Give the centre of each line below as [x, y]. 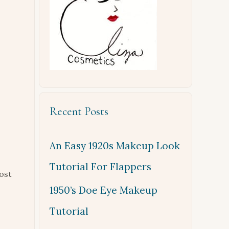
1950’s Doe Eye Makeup [104, 190]
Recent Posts [79, 111]
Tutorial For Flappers [100, 167]
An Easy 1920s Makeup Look [115, 146]
